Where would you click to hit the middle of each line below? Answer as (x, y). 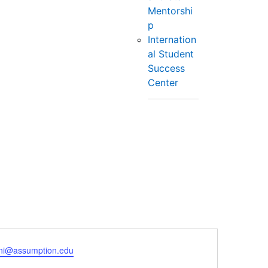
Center (163, 83)
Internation (172, 39)
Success (167, 68)
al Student (171, 54)
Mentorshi (170, 11)
